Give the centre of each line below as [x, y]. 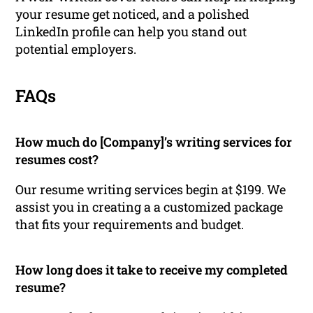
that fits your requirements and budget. [130, 225]
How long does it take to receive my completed [152, 270]
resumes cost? [57, 160]
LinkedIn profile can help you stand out [131, 32]
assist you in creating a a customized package [150, 207]
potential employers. [76, 49]
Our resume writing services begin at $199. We [151, 190]
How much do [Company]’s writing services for [154, 142]
